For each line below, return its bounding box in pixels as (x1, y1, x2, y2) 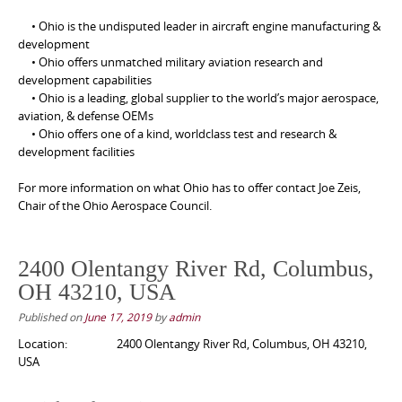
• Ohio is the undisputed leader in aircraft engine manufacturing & (18, 17, 380, 34)
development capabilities (18, 71, 152, 88)
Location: (18, 335, 67, 352)
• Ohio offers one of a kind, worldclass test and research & (18, 125, 336, 142)
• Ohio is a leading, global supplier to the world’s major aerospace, (18, 89, 379, 106)
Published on (18, 309, 84, 324)
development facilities (18, 143, 135, 160)
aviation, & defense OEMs (18, 107, 153, 124)
